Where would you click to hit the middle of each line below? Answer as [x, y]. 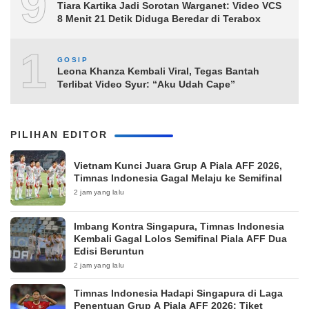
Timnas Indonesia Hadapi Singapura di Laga [178, 293]
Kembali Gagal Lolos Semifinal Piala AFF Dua [180, 239]
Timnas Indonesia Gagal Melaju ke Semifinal [178, 178]
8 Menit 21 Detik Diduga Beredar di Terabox [159, 18]
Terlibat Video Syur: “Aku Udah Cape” [146, 84]
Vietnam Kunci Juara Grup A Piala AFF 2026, [178, 166]
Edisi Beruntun [109, 251]
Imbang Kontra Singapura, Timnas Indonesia [179, 227]
